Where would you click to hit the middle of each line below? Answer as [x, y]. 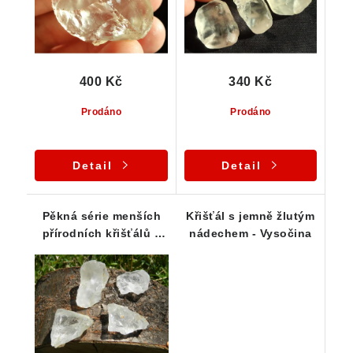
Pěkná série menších [101, 216]
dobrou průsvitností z [101, 250]
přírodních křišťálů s [101, 233]
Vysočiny [101, 268]
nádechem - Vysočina [251, 233]
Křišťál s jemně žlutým [251, 216]
